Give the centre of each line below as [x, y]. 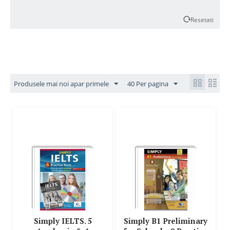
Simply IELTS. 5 [63, 221]
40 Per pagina [148, 84]
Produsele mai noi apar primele [61, 84]
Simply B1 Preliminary [166, 221]
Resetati [202, 20]
